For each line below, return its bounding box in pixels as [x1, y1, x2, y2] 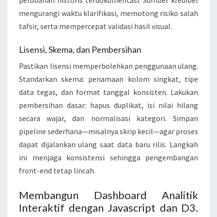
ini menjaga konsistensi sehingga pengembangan [19, 153, 198, 163]
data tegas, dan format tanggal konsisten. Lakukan [19, 87, 198, 97]
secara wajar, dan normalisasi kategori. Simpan [19, 113, 198, 124]
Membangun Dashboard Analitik [19, 188, 198, 202]
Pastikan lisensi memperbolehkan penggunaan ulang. [19, 61, 198, 71]
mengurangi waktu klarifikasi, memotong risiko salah [19, 8, 198, 18]
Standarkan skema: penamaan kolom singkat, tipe [19, 74, 198, 84]
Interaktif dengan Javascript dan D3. [19, 201, 198, 215]
